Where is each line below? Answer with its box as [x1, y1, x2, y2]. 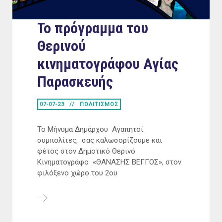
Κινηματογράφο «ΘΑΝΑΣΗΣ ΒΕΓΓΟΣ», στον [37, 158, 181, 167]
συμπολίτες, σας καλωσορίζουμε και [37, 136, 162, 145]
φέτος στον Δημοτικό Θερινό [37, 147, 135, 156]
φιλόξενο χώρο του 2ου [37, 168, 117, 178]
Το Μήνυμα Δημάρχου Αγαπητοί [37, 125, 143, 134]
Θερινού [37, 37, 86, 55]
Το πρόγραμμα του [37, 19, 148, 37]
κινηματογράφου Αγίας [37, 55, 178, 73]
